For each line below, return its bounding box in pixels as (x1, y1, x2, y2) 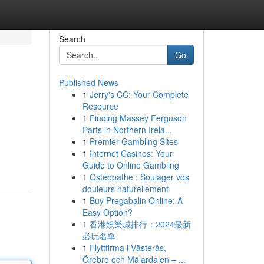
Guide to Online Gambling (82, 159, 179, 171)
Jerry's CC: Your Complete (89, 88, 189, 100)
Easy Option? (82, 206, 133, 218)
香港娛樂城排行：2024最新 (89, 218, 191, 230)
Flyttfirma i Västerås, (89, 242, 166, 253)
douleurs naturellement (82, 183, 169, 194)
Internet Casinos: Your (89, 147, 173, 159)
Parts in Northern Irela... (82, 124, 172, 136)
